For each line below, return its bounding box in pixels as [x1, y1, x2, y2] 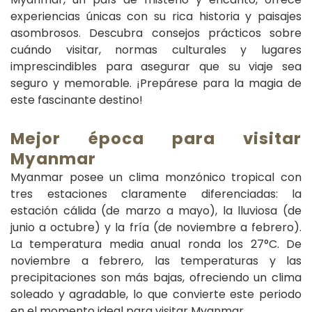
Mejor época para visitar [10, 127, 302, 150]
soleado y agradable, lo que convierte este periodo [10, 286, 302, 302]
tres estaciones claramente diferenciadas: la [10, 185, 302, 202]
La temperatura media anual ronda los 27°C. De [10, 235, 302, 252]
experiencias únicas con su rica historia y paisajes [10, 8, 302, 24]
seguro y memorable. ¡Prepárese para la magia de [10, 75, 302, 91]
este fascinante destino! [10, 91, 143, 108]
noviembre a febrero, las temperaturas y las [10, 252, 302, 269]
